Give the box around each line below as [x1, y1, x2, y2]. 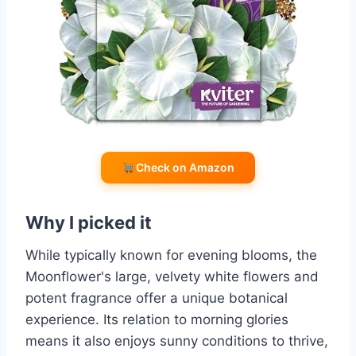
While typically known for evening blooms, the [25, 247, 317, 264]
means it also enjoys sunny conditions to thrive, [25, 333, 328, 350]
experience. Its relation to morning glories [25, 311, 288, 328]
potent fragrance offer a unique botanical [25, 290, 288, 307]
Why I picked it [25, 212, 152, 234]
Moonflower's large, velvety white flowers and [25, 269, 319, 285]
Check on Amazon [133, 161, 235, 175]
